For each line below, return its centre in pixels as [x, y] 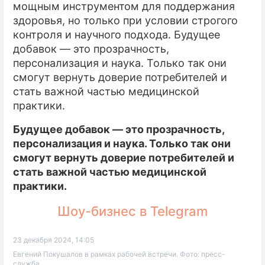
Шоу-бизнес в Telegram [132, 211]
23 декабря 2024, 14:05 [54, 240]
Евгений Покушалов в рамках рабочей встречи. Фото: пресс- [119, 254]
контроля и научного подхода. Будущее [117, 34]
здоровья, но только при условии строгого [125, 20]
